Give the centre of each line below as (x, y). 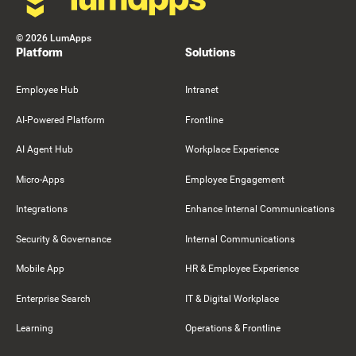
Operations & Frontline (233, 329)
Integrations (42, 209)
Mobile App (40, 269)
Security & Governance (64, 239)
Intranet (202, 90)
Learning (35, 329)
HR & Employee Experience (242, 269)
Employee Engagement (235, 179)
